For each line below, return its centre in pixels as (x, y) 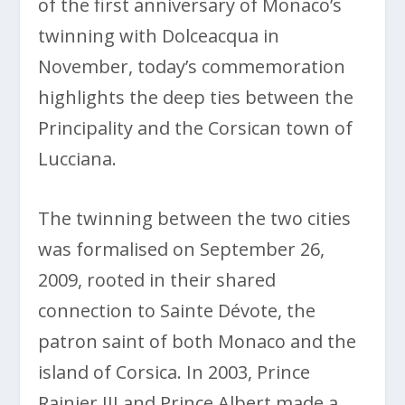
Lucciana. (78, 158)
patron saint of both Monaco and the (198, 341)
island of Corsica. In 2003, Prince (174, 372)
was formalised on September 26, (182, 249)
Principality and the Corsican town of (196, 127)
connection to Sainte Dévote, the (177, 310)
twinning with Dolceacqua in (159, 35)
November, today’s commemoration (192, 66)
